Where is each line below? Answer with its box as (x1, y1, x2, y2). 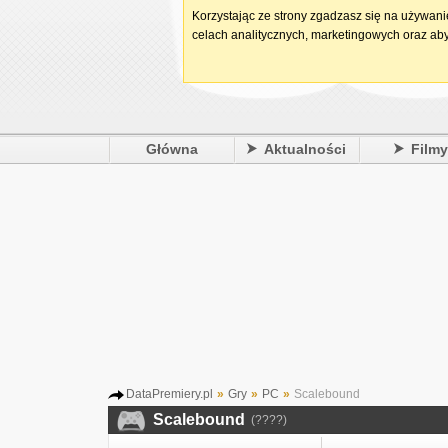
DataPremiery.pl (126, 387, 213, 401)
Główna (145, 141, 198, 157)
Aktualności (264, 141, 347, 157)
